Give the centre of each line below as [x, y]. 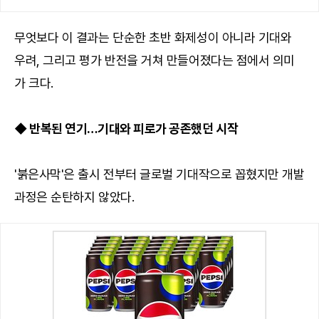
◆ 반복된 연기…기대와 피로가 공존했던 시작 [126, 128]
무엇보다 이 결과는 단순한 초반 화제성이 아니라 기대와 [153, 37]
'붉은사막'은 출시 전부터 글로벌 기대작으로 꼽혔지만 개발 [159, 174]
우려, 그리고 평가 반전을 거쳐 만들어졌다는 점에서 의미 [155, 60]
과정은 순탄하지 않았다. [74, 197]
